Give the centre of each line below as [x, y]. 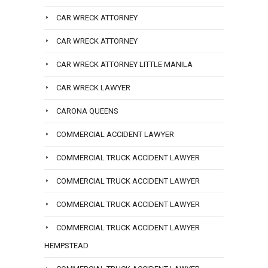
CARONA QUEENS [87, 111]
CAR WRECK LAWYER [93, 88]
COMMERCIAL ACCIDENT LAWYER [115, 135]
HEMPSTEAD [66, 246]
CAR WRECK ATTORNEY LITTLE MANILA [124, 65]
